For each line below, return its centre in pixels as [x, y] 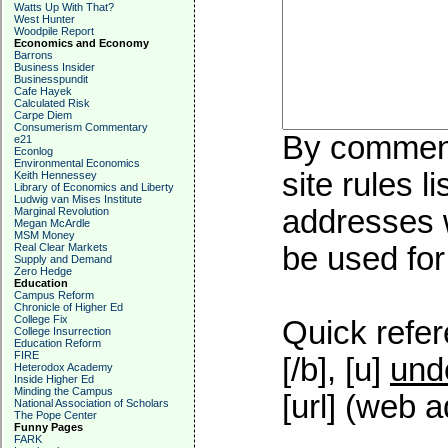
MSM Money [44, 235]
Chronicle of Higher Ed [68, 307]
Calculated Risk [52, 103]
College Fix [41, 319]
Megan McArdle [52, 223]
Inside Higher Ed [54, 379]
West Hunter [44, 19]
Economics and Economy [81, 43]
